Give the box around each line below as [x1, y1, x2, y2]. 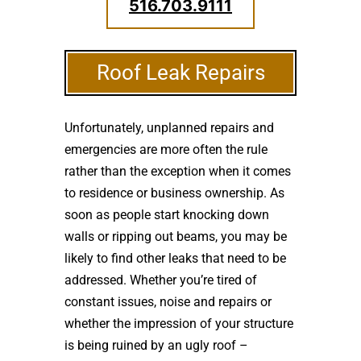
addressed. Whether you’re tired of [64, 272, 257, 288]
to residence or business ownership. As [64, 185, 284, 201]
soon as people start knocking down [64, 207, 269, 222]
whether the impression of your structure [64, 316, 293, 331]
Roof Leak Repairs [96, 60, 265, 85]
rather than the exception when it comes [64, 164, 291, 179]
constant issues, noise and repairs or [64, 294, 272, 309]
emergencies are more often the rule [64, 142, 268, 157]
